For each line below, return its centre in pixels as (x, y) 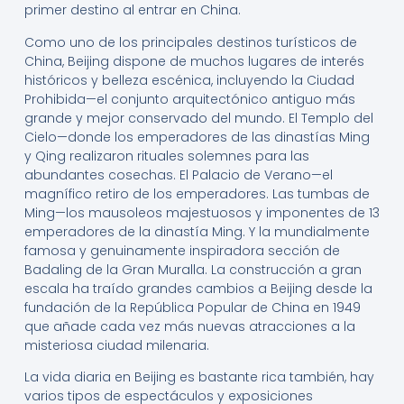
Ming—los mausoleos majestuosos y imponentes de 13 (202, 212)
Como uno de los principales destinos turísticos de (190, 42)
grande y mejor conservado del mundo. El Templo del (198, 118)
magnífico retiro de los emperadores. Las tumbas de (197, 193)
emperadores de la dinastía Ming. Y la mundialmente (197, 231)
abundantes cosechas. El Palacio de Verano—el (178, 174)
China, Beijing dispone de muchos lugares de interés (194, 61)
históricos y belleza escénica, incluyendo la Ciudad (189, 80)
